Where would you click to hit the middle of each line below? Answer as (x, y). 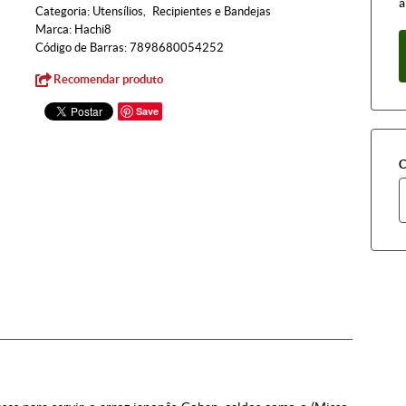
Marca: (55, 29)
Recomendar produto (108, 79)
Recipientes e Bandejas (212, 11)
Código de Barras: (82, 48)
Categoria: (63, 11)
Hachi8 (93, 29)
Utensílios (118, 11)
